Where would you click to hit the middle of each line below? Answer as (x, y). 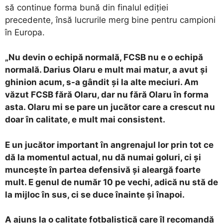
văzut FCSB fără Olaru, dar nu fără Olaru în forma (107, 95)
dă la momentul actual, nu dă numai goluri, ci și (103, 157)
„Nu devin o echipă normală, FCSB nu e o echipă (104, 57)
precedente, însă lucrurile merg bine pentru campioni (110, 20)
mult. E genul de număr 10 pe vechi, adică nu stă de (111, 182)
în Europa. (25, 32)
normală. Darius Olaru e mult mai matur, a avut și (106, 70)
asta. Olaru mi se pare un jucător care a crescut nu (110, 107)
